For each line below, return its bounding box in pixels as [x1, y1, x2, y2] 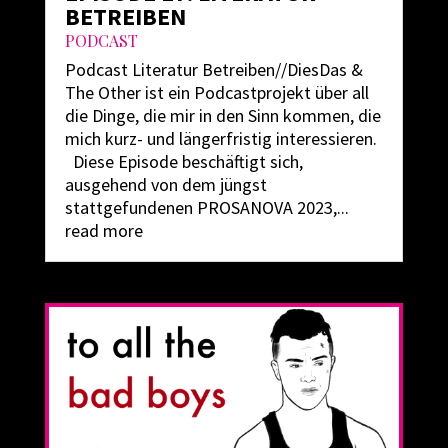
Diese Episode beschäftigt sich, [64, 150, 303, 174]
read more [64, 219, 143, 243]
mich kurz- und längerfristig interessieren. [64, 127, 377, 151]
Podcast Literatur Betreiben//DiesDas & [64, 58, 363, 82]
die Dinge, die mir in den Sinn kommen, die [64, 104, 381, 128]
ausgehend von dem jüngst [64, 173, 267, 197]
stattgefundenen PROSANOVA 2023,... [64, 196, 349, 220]
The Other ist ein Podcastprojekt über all [64, 81, 369, 105]
